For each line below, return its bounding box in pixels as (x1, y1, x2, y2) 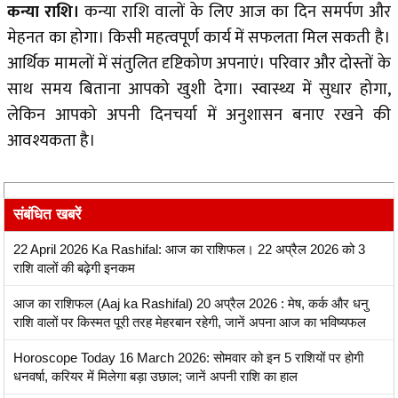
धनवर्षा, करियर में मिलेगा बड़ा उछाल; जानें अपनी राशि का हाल (13, 369, 298, 385)
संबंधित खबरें (13, 206, 81, 224)
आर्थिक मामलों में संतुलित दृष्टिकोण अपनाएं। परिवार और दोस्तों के (7, 50, 391, 78)
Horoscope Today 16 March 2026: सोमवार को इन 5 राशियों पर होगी (13, 350, 363, 366)
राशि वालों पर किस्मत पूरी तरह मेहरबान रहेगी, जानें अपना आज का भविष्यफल (13, 314, 366, 330)
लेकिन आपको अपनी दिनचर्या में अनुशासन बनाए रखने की (7, 101, 391, 130)
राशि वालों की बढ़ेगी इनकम (13, 260, 135, 276)
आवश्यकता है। (7, 127, 97, 155)
